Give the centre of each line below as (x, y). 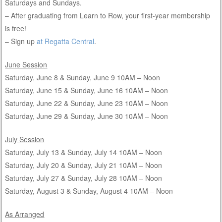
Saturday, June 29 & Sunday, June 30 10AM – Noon (87, 116)
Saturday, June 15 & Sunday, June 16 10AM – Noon (87, 90)
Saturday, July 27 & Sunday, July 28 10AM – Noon (84, 178)
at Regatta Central (66, 41)
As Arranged (25, 214)
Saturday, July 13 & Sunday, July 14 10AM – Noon (84, 152)
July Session (25, 139)
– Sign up (21, 41)
